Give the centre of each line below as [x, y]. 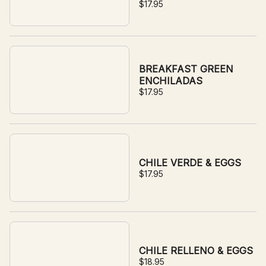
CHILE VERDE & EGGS [190, 163]
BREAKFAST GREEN [186, 69]
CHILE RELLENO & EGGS [196, 251]
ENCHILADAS [171, 81]
